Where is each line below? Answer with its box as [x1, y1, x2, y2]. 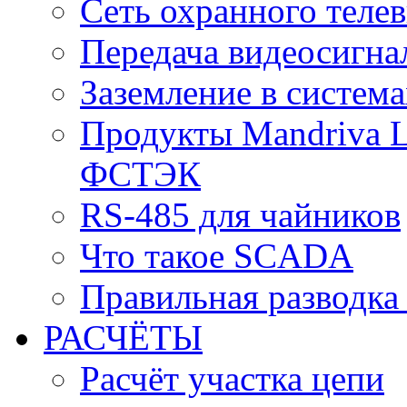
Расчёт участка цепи [80, 359, 384, 398]
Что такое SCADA [80, 236, 353, 275]
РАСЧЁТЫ [44, 318, 203, 357]
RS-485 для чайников [80, 195, 401, 234]
